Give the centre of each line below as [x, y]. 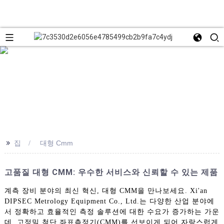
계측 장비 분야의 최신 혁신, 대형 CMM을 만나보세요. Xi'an [106, 190]
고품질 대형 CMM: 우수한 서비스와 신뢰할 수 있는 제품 [111, 172]
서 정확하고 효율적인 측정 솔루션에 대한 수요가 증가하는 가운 [112, 211]
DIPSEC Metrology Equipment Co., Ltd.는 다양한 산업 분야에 [109, 201]
